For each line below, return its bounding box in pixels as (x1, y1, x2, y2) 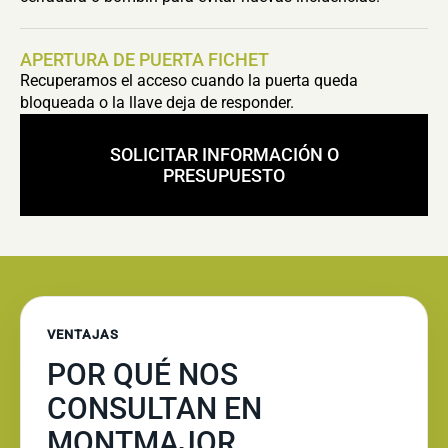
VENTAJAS (47, 327, 120, 342)
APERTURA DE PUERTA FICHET (20, 49, 269, 70)
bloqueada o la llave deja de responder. (20, 93, 294, 112)
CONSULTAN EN (47, 391, 262, 426)
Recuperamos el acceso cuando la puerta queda (20, 71, 358, 90)
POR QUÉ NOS (47, 357, 238, 392)
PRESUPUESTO (163, 165, 285, 186)
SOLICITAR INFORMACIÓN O (109, 144, 339, 165)
